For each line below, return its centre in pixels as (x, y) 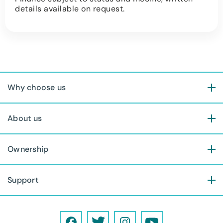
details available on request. (70, 9)
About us (25, 118)
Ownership (28, 149)
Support (23, 180)
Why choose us (37, 88)
